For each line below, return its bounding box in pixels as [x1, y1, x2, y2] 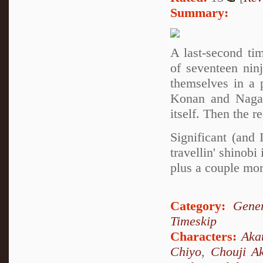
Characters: [170, 228, 237, 244]
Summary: [170, 5, 228, 20]
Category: [170, 198, 225, 213]
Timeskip [170, 213, 217, 228]
